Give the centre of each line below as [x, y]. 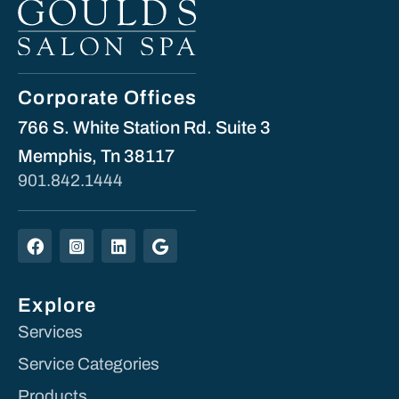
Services [50, 331]
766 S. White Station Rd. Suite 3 [144, 128]
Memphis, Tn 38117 [96, 156]
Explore [57, 305]
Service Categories [89, 363]
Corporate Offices [108, 98]
